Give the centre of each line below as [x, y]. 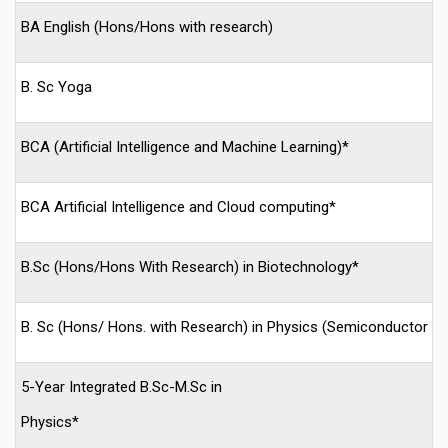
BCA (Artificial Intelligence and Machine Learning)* [185, 146]
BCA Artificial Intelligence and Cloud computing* [178, 206]
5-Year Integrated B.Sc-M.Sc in [121, 386]
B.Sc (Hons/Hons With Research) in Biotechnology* [190, 266]
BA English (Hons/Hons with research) [147, 26]
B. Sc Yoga [56, 86]
